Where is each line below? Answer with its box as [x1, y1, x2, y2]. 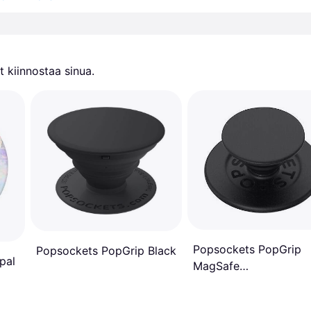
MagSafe [193, 259, 239, 274]
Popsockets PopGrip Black [36, 244, 176, 258]
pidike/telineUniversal [193, 276, 306, 290]
